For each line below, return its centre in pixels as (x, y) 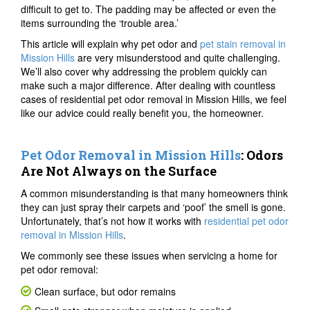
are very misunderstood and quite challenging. (177, 57)
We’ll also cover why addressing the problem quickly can (144, 71)
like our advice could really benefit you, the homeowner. (142, 112)
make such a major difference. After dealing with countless (148, 85)
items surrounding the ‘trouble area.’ (100, 22)
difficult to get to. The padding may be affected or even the (148, 9)
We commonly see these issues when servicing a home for (149, 255)
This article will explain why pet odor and (110, 43)
